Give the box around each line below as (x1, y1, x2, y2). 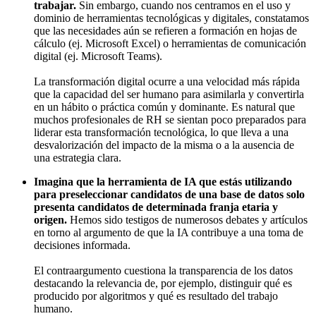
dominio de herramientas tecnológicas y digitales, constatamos (34, 11, 309, 24)
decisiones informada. (34, 238, 130, 251)
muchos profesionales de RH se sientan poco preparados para (34, 113, 306, 126)
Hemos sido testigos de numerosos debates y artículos (67, 213, 308, 226)
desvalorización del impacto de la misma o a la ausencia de (34, 138, 294, 151)
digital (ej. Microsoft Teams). (34, 49, 162, 62)
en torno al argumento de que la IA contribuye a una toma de (34, 226, 303, 238)
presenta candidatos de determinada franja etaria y (34, 200, 278, 213)
